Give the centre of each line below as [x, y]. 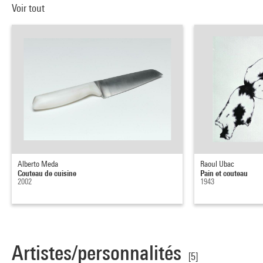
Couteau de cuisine [47, 173]
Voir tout [29, 8]
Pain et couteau [224, 173]
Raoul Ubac [218, 164]
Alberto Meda [38, 164]
